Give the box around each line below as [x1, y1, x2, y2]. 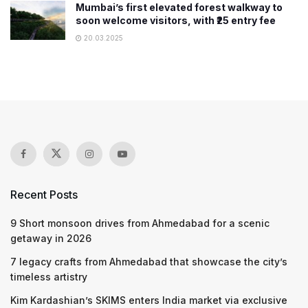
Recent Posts [10, 187, 78, 201]
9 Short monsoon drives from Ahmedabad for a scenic [10, 217, 269, 229]
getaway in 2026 [10, 232, 91, 244]
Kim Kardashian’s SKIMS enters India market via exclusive [10, 294, 287, 306]
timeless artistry [10, 270, 87, 283]
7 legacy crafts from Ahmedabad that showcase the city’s [10, 255, 287, 267]
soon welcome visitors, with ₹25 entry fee [76, 14, 276, 26]
